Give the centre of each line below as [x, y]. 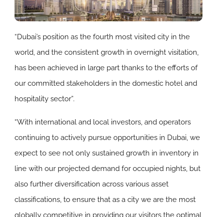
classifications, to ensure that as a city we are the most [105, 200]
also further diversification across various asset [92, 184]
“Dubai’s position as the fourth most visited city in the [102, 37]
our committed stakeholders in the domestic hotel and [106, 84]
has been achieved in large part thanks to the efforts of [106, 68]
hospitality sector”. [45, 99]
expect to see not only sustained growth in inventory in [107, 153]
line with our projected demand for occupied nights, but [108, 169]
